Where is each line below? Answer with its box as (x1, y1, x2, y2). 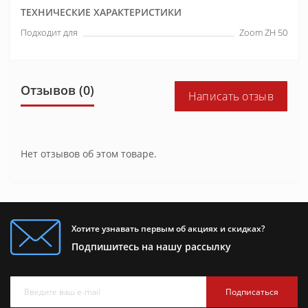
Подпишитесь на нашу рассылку (71, 240, 231, 253)
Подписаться (225, 285, 278, 298)
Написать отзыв (188, 89, 274, 104)
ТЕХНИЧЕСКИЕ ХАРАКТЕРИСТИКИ (21, 5, 181, 19)
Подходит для (21, 26, 78, 38)
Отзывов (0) (21, 82, 94, 98)
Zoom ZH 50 (239, 26, 287, 38)
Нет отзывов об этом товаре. (21, 147, 157, 160)
